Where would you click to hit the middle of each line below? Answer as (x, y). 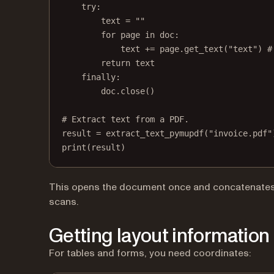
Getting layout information (159, 236)
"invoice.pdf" (240, 133)
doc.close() (128, 91)
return (116, 63)
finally (98, 77)
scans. (64, 202)
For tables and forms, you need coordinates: (150, 253)
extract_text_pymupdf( (155, 133)
